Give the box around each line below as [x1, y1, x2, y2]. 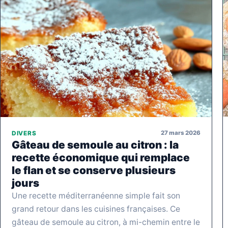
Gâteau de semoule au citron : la [12, 138, 179, 151]
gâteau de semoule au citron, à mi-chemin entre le [12, 217, 200, 227]
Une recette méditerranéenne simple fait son [12, 190, 180, 201]
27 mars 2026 [161, 129, 201, 137]
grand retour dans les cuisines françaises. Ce [12, 204, 180, 214]
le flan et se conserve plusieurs [12, 163, 176, 177]
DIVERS [12, 129, 37, 137]
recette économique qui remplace [12, 151, 190, 164]
